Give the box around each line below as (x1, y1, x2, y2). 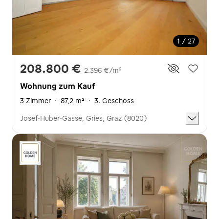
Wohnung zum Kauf (20, 81, 95, 91)
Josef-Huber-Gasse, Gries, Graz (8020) (20, 113, 147, 123)
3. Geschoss (94, 96, 134, 105)
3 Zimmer (20, 96, 51, 105)
